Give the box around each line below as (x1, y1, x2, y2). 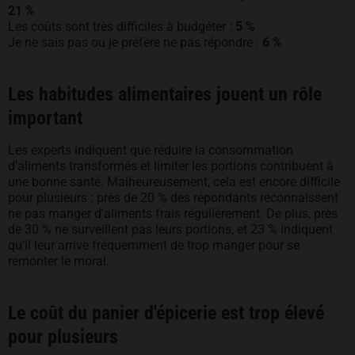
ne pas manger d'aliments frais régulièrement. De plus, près (8, 206, 338, 221)
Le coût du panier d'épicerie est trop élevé (8, 302, 324, 324)
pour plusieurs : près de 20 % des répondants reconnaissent (8, 190, 338, 205)
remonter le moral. (8, 254, 109, 269)
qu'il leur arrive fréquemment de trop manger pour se (8, 238, 300, 253)
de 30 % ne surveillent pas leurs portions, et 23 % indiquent (8, 222, 333, 237)
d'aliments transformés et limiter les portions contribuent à (8, 158, 334, 174)
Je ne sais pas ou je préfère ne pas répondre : (8, 35, 262, 50)
